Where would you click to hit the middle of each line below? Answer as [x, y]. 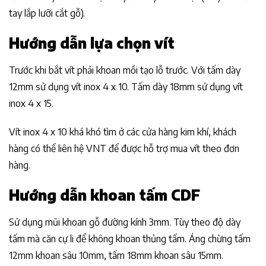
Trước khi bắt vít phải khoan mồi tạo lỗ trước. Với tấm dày [125, 70]
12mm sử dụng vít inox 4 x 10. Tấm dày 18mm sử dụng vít [126, 86]
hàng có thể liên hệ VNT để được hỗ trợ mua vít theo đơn [124, 149]
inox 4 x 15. [31, 103]
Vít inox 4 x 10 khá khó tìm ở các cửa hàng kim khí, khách [123, 132]
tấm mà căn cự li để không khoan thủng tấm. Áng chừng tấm [130, 239]
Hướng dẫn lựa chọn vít [92, 42]
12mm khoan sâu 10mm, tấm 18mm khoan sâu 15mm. [116, 256]
